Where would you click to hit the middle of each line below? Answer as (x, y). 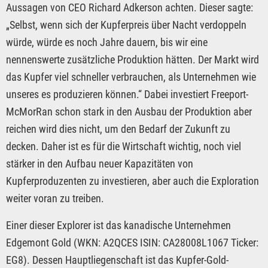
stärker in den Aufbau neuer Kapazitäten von (100, 163)
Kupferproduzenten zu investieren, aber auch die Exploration (133, 181)
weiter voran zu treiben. (55, 198)
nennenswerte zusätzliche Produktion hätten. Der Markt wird (133, 59)
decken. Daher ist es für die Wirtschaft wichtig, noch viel (124, 146)
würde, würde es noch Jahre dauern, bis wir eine (107, 42)
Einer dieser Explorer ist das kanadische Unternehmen (118, 225)
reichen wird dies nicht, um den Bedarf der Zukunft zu (118, 129)
